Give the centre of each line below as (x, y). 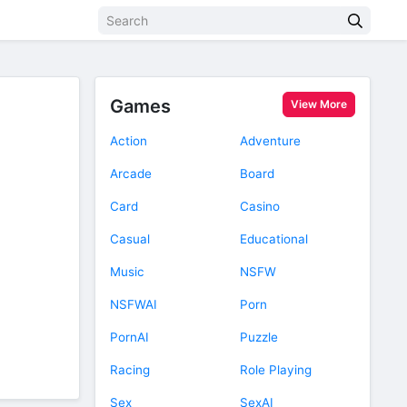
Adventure (270, 141)
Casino (260, 206)
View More (319, 104)
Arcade (131, 174)
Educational (274, 239)
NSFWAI (134, 304)
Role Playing (276, 370)
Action (129, 141)
